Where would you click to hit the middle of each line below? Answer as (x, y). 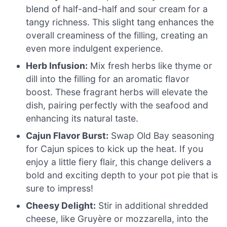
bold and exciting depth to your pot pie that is (122, 175)
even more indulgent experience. (95, 49)
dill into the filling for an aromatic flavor (108, 79)
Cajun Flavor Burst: (67, 136)
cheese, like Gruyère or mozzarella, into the (117, 219)
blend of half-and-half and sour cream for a (117, 9)
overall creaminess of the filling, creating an (117, 35)
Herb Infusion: (57, 66)
